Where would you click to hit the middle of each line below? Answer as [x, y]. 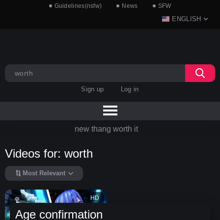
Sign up [93, 89]
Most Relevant [44, 173]
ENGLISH [187, 19]
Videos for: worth [49, 154]
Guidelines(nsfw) [78, 6]
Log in [130, 89]
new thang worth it [106, 129]
